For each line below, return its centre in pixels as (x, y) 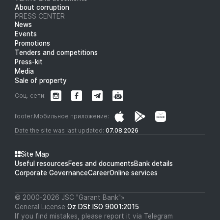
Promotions (32, 43)
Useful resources (41, 163)
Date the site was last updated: (60, 130)
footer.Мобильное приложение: (62, 116)
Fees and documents (101, 163)
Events (26, 34)
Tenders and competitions (56, 52)
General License (41, 206)
